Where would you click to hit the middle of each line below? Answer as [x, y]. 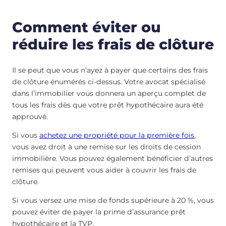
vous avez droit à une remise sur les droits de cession [106, 147]
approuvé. [31, 117]
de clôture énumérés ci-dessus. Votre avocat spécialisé [109, 82]
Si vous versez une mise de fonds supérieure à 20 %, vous [113, 201]
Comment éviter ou [87, 27]
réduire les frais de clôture [113, 44]
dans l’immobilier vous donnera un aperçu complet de [109, 94]
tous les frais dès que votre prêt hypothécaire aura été [108, 105]
